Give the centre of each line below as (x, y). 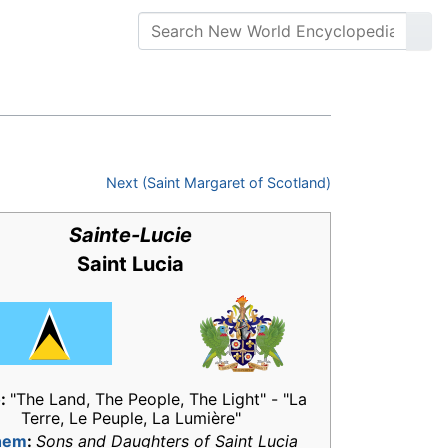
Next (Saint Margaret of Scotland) (218, 183)
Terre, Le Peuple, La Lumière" (130, 418)
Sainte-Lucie (130, 235)
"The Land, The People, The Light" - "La (158, 399)
